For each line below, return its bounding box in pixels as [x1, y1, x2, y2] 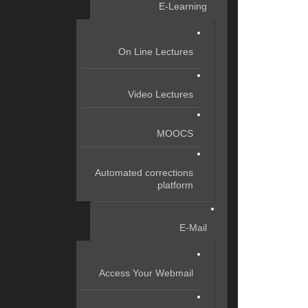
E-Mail [179, 222, 207, 233]
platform [157, 179, 193, 190]
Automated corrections [95, 167, 193, 178]
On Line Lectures [118, 46, 193, 57]
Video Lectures [128, 89, 193, 100]
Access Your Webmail [99, 267, 193, 278]
